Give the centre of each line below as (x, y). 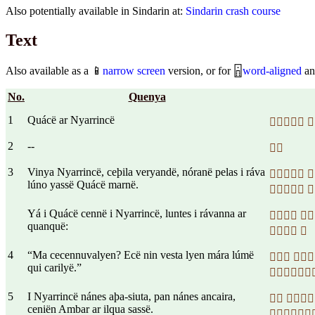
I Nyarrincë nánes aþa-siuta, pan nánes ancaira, (131, 297)
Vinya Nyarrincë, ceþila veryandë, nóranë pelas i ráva (146, 172)
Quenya (147, 97)
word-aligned (272, 71)
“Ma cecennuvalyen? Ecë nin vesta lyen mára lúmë (141, 255)
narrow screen (134, 71)
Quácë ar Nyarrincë (71, 120)
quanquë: (48, 226)
